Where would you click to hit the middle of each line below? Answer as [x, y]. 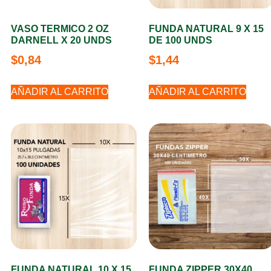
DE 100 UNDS [181, 40]
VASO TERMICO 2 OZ [60, 29]
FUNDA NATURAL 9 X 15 [206, 29]
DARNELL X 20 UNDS [61, 40]
